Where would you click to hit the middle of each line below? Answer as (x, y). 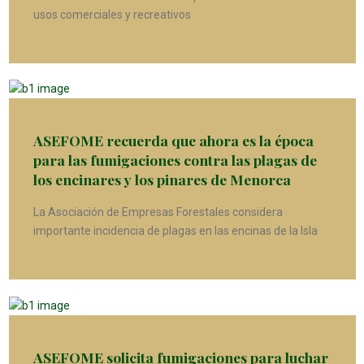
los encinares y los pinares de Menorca (162, 180)
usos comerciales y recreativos (112, 14)
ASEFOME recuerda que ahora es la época (173, 141)
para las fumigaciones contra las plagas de (175, 160)
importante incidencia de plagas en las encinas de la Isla (175, 231)
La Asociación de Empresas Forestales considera (158, 212)
